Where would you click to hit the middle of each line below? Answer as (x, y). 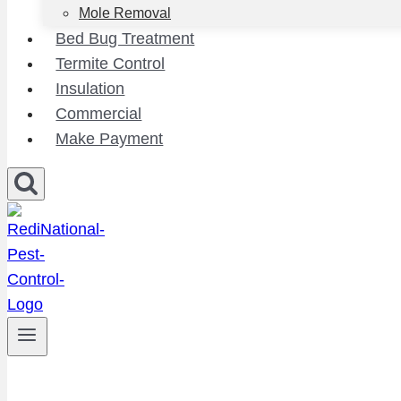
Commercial (99, 114)
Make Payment (110, 139)
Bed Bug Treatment (125, 38)
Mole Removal (125, 13)
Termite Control (111, 64)
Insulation (90, 89)
